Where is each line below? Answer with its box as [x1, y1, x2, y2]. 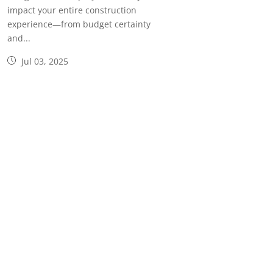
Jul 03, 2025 [18, 55, 68, 68]
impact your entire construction [7, 4, 136, 16]
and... [7, 32, 30, 44]
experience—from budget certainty [7, 18, 151, 30]
